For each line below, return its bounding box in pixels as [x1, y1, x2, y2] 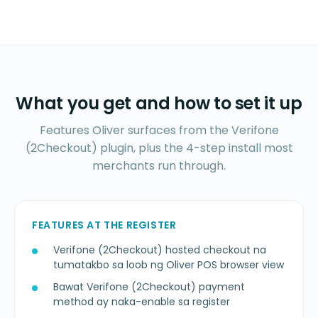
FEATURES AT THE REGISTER [32, 218, 177, 233]
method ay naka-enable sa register [53, 295, 230, 309]
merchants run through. [92, 158, 226, 175]
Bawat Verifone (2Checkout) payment [53, 280, 245, 295]
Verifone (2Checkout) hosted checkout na [53, 243, 266, 258]
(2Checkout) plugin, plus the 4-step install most [25, 140, 293, 157]
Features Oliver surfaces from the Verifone [39, 122, 279, 139]
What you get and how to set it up [16, 92, 302, 116]
